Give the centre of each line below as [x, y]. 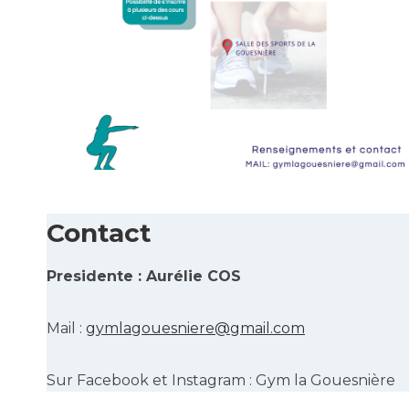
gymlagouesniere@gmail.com [195, 329]
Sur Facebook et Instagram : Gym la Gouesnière [221, 381]
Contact [99, 233]
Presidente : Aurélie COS [144, 277]
